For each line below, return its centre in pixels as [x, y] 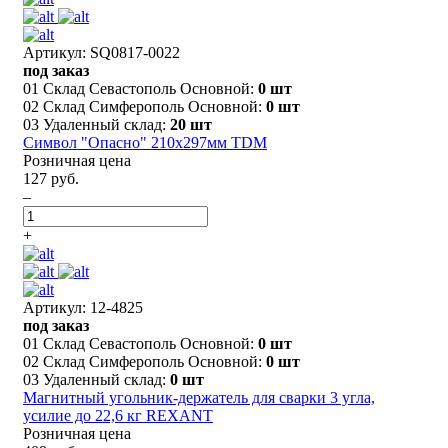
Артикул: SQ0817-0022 [101, 52]
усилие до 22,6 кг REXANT [118, 415]
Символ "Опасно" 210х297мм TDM [145, 142]
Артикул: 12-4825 [83, 307]
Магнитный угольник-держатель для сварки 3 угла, [199, 397]
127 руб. [51, 178]
